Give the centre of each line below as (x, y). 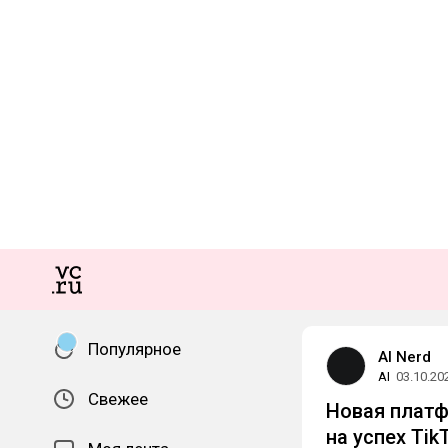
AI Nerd (404, 357)
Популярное (134, 349)
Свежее (118, 399)
